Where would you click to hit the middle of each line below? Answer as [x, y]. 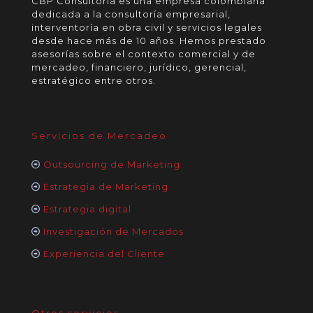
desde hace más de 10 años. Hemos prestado [149, 41]
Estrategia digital [87, 209]
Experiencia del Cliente [104, 254]
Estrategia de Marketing [106, 187]
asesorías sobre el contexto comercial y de [144, 54]
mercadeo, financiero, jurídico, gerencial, [139, 67]
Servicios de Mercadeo [99, 136]
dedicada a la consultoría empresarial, [131, 14]
